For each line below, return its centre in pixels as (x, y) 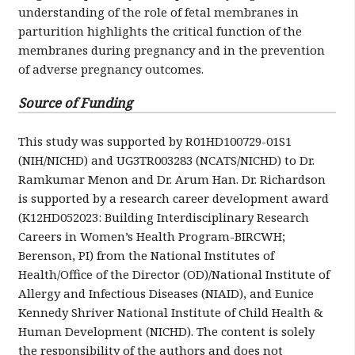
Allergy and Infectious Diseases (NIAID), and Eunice (166, 294)
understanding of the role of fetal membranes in (158, 12)
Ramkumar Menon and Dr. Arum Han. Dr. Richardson (172, 179)
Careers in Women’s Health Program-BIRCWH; (151, 237)
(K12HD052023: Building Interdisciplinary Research (163, 218)
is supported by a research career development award (173, 198)
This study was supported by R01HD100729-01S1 (155, 141)
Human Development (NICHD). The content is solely (166, 332)
